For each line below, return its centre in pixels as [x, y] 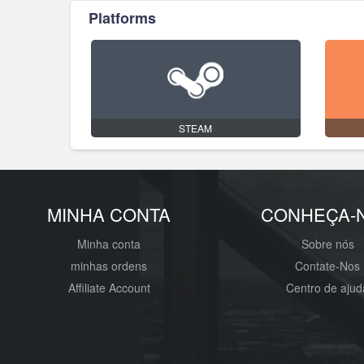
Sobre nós [327, 244]
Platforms [122, 18]
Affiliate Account [109, 288]
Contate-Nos [328, 266]
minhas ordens [109, 266]
